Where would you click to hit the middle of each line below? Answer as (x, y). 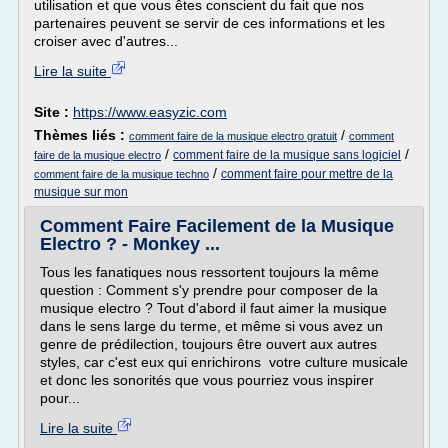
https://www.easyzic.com (150, 112)
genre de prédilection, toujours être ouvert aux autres (208, 344)
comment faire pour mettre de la (307, 174)
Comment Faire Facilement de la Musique (217, 226)
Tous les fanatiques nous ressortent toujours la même (209, 272)
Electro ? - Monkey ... (130, 244)
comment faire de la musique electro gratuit (233, 136)
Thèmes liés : (81, 135)
